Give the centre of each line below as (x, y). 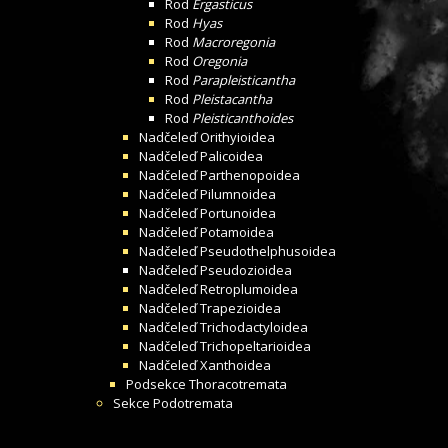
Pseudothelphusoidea (268, 251)
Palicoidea (231, 156)
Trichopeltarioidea (255, 346)
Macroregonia (233, 42)
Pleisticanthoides (242, 118)
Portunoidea (238, 213)
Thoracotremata (238, 384)
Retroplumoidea (249, 289)
